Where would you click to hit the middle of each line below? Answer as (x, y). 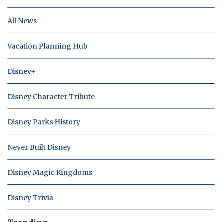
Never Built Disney (39, 147)
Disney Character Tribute (51, 97)
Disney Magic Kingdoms (50, 173)
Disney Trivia (30, 198)
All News (22, 21)
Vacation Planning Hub (48, 46)
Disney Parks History (44, 122)
